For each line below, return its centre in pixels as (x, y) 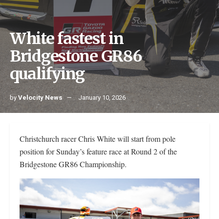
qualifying (47, 74)
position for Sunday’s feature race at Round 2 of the (98, 152)
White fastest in (67, 39)
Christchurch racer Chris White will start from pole (98, 139)
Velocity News (40, 98)
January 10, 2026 (102, 98)
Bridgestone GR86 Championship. (73, 164)
